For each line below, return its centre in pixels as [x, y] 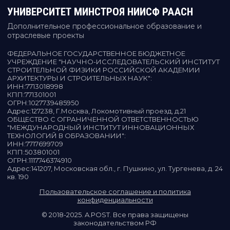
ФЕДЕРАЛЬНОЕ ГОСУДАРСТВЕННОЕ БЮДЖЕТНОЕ [96, 53]
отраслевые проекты [46, 35]
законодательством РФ [115, 223]
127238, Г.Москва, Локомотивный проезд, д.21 [109, 111]
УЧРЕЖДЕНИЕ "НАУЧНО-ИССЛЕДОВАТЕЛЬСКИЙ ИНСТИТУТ [113, 62]
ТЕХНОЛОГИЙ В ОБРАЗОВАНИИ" [66, 136]
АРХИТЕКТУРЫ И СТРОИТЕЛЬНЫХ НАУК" [79, 78]
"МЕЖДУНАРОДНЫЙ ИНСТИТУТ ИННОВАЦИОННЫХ [101, 127]
